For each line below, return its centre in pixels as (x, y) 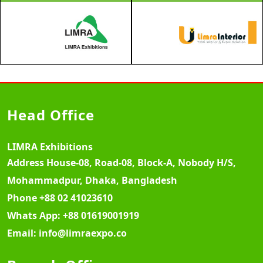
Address (27, 162)
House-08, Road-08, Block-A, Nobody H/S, (141, 162)
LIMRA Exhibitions (50, 146)
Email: (23, 233)
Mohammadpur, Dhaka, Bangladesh (92, 180)
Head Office (51, 114)
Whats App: (35, 215)
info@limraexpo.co (83, 233)
